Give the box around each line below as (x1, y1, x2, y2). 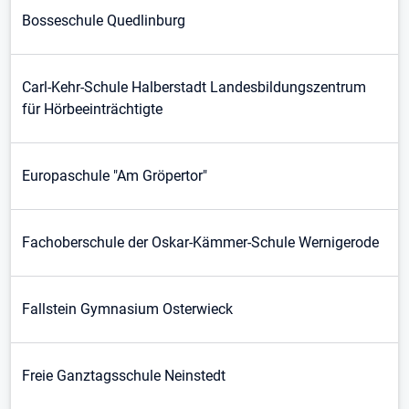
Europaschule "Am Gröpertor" (22, 167, 207, 184)
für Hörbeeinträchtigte (22, 100, 163, 118)
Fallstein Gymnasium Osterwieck (22, 300, 233, 318)
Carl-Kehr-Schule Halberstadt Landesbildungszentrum (22, 79, 366, 96)
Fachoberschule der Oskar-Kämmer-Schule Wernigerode (22, 234, 379, 251)
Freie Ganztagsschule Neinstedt (22, 367, 225, 384)
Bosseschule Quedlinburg (22, 12, 185, 29)
